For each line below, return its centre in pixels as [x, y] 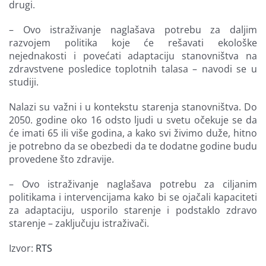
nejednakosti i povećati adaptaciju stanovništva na [133, 56]
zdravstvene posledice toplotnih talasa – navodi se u [133, 69]
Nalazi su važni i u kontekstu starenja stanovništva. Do [133, 107]
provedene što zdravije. [61, 159]
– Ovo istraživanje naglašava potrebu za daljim [133, 30]
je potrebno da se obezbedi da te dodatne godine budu [133, 146]
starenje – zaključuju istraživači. [79, 224]
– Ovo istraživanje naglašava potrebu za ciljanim [133, 184]
